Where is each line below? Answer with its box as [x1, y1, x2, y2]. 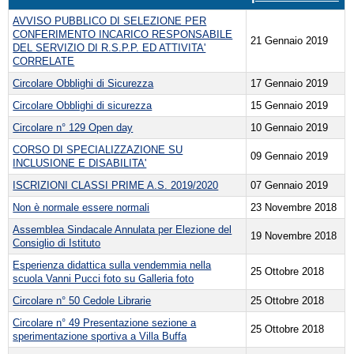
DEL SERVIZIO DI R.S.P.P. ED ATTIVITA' [13, 41, 206, 54]
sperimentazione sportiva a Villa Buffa [13, 330, 187, 342]
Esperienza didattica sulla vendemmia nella [13, 258, 212, 271]
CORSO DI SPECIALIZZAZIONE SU [13, 143, 183, 156]
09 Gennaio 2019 [250, 149, 329, 162]
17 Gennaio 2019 [250, 77, 329, 89]
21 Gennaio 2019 [250, 34, 329, 47]
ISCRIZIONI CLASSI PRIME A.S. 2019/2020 [13, 179, 219, 191]
